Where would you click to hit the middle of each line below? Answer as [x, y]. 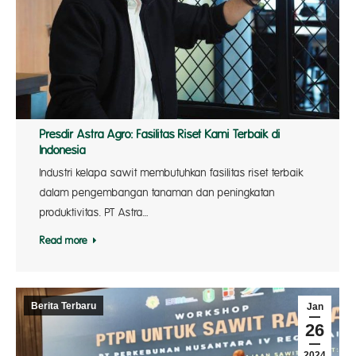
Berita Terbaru [64, 306]
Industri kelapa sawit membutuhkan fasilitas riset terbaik [172, 173]
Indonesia [63, 151]
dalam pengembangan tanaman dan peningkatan [157, 193]
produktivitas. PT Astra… [94, 213]
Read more [64, 241]
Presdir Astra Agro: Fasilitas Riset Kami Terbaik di [160, 135]
